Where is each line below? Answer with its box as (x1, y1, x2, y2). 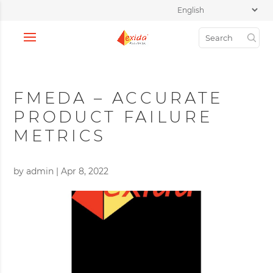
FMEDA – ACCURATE (13, 88, 224, 108)
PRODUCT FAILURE (13, 107, 213, 127)
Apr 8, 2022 (61, 166, 109, 177)
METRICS (13, 126, 107, 146)
